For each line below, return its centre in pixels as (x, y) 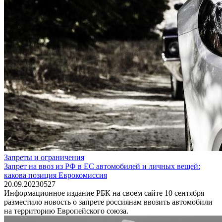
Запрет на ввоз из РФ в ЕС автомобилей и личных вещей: (102, 166)
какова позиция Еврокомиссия (55, 175)
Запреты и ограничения (44, 157)
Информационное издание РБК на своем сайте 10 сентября (104, 193)
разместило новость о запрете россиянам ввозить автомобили (108, 202)
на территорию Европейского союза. (66, 211)
